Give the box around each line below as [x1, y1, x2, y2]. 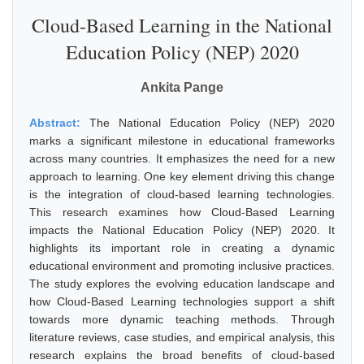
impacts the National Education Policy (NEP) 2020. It [29, 223, 335, 236]
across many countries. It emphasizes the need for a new [29, 152, 335, 165]
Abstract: [29, 116, 89, 129]
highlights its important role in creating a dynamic [29, 241, 335, 254]
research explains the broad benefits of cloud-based [29, 349, 335, 362]
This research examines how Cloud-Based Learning [29, 206, 335, 219]
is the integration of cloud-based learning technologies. [29, 188, 335, 201]
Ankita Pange [141, 80, 223, 94]
